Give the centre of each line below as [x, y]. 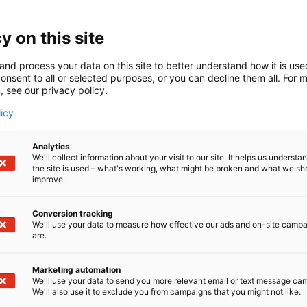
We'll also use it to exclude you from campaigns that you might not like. [167, 291]
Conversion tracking [73, 213]
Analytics [51, 146]
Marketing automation [76, 269]
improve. [49, 179]
